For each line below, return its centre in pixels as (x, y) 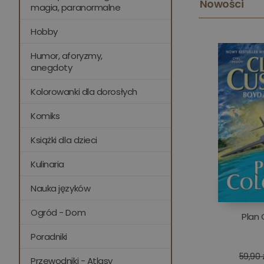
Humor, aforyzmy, (67, 55)
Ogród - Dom (58, 212)
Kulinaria (47, 164)
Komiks (45, 115)
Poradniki (49, 236)
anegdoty (52, 67)
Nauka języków (61, 188)
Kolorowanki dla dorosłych (84, 91)
